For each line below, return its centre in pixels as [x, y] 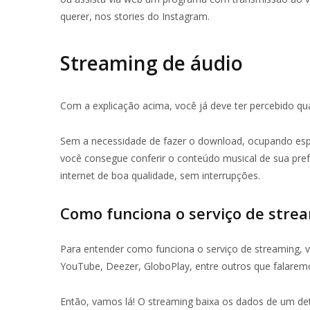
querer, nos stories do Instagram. [135, 17]
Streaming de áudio [152, 63]
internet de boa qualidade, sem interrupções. [160, 175]
